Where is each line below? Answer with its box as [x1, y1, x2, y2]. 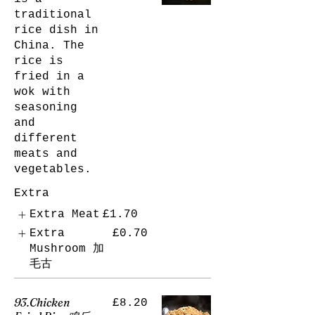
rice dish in [14, 24, 98, 37]
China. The [14, 39, 84, 53]
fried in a [14, 70, 84, 84]
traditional [14, 8, 91, 22]
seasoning [14, 101, 77, 115]
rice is [14, 55, 63, 68]
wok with [14, 86, 70, 99]
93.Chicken [14, 295, 70, 309]
